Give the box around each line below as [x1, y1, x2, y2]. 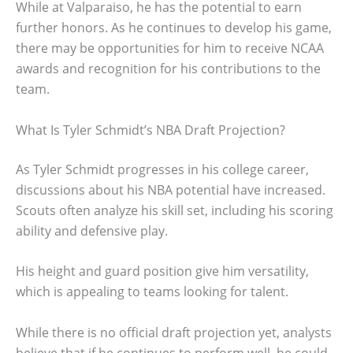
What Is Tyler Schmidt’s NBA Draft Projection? [16, 121, 285, 139]
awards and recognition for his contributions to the [16, 59, 321, 77]
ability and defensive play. [16, 221, 168, 240]
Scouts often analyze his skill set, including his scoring [16, 201, 333, 219]
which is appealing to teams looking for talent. [16, 283, 288, 301]
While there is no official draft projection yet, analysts [16, 323, 332, 341]
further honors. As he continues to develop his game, [16, 18, 332, 36]
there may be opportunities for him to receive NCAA [16, 39, 324, 57]
